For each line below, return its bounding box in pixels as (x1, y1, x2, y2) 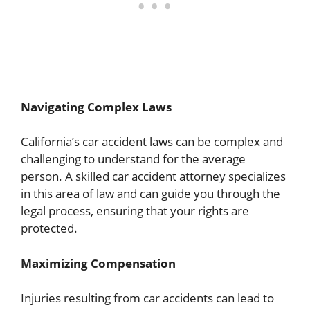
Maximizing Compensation (21, 255, 176, 271)
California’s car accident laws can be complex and (21, 134, 283, 150)
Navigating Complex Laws (21, 98, 172, 115)
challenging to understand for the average (21, 151, 246, 167)
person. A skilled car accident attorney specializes (21, 168, 286, 185)
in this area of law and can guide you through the (21, 185, 280, 202)
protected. (21, 220, 77, 237)
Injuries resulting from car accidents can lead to (21, 290, 274, 307)
